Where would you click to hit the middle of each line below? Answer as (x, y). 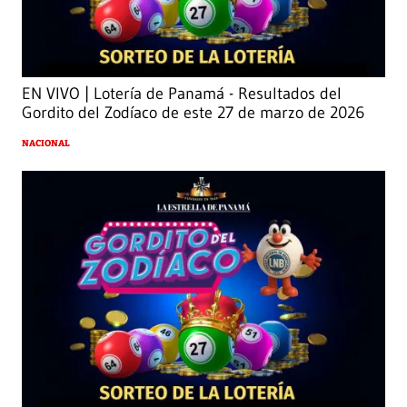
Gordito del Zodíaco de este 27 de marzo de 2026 (193, 113)
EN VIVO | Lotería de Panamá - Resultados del (182, 94)
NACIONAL (46, 144)
